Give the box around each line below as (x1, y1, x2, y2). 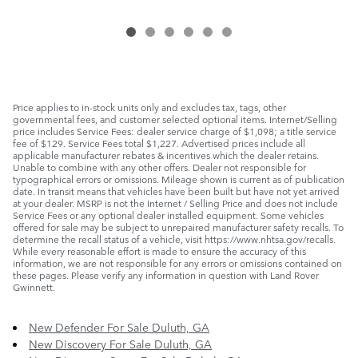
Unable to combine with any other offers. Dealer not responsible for (13, 160, 306, 175)
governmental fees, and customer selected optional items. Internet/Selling (13, 112, 337, 127)
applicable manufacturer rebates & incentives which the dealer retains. (13, 148, 319, 163)
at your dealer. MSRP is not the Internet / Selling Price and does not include (13, 196, 338, 211)
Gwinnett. (13, 280, 55, 295)
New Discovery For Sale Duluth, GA (29, 336, 212, 352)
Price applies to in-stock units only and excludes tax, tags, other (13, 100, 286, 115)
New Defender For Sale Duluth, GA (29, 319, 209, 336)
